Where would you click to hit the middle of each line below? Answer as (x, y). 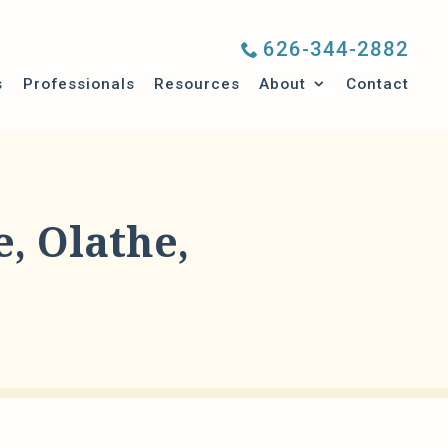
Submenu (346, 82)
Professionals (78, 83)
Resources (196, 83)
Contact (377, 83)
